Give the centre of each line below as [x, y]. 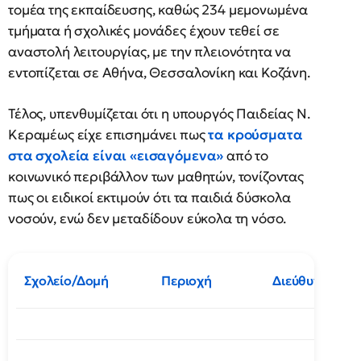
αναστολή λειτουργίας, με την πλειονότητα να [150, 52]
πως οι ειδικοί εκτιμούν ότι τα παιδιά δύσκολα [149, 197]
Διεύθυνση [305, 280]
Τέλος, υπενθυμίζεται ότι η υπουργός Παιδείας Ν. [159, 114]
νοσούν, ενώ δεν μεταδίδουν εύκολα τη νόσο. [147, 218]
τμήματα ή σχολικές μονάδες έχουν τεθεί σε [144, 31]
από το [246, 156]
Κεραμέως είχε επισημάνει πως [108, 135]
